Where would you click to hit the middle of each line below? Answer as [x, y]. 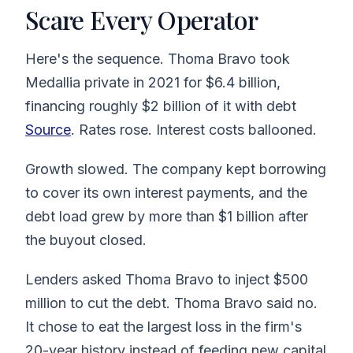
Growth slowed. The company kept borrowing [176, 169]
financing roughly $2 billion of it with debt [161, 106]
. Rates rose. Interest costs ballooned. [194, 129]
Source [48, 129]
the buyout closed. [86, 240]
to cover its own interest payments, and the [166, 192]
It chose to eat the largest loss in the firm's [163, 326]
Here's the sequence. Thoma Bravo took [158, 58]
